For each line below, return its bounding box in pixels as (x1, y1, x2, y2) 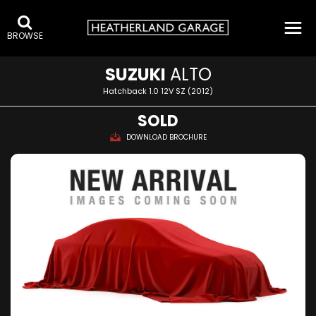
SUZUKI (104, 63, 166, 86)
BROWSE (7, 30, 43, 42)
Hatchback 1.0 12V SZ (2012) (103, 85, 213, 97)
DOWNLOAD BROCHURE (126, 132, 207, 142)
